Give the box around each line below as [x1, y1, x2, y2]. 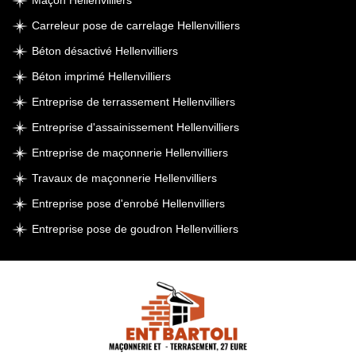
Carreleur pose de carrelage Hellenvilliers [32, 19, 240, 32]
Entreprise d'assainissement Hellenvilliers [32, 121, 239, 133]
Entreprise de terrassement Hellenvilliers [32, 95, 235, 108]
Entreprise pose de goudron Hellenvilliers [32, 222, 238, 235]
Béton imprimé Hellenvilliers [32, 70, 171, 83]
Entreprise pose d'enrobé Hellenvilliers [32, 197, 225, 210]
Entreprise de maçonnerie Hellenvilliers [32, 146, 228, 159]
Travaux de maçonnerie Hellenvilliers [32, 172, 217, 184]
